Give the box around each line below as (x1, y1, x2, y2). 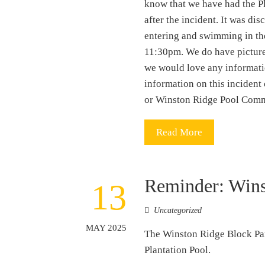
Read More (156, 126, 203, 138)
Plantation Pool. (144, 244, 211, 256)
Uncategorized (154, 205, 202, 215)
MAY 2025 (86, 222, 127, 232)
